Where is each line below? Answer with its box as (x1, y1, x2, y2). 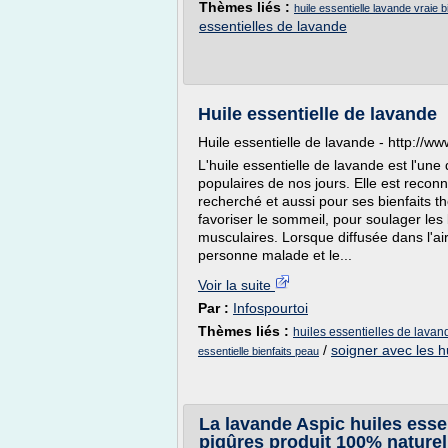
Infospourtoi (233, 300, 308, 316)
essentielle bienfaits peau (198, 345, 319, 357)
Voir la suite (198, 277, 275, 293)
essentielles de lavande (199, 18, 347, 34)
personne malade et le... (198, 247, 352, 263)
